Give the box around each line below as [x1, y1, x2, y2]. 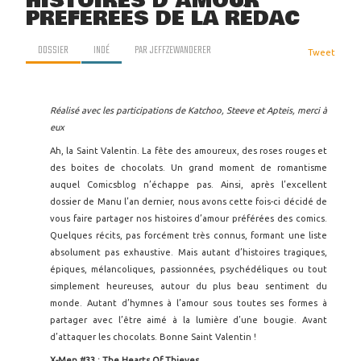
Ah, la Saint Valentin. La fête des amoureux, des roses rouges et [50, 146, 327, 156]
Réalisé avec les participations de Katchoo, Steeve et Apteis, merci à [50, 106, 327, 115]
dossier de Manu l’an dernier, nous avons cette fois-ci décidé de [50, 197, 327, 206]
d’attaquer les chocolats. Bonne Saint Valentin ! [50, 332, 256, 342]
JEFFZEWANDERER [149, 41, 211, 59]
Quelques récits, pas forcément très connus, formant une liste [50, 230, 327, 240]
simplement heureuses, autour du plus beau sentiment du [50, 281, 327, 291]
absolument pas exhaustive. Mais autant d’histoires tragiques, [50, 247, 327, 257]
